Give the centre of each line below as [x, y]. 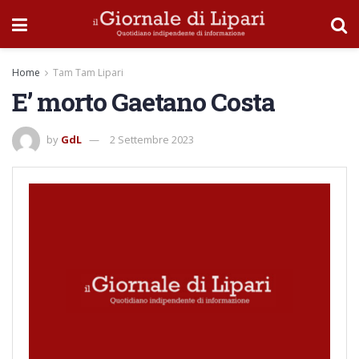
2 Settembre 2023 [152, 139]
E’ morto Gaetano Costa [143, 101]
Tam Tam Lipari [88, 73]
